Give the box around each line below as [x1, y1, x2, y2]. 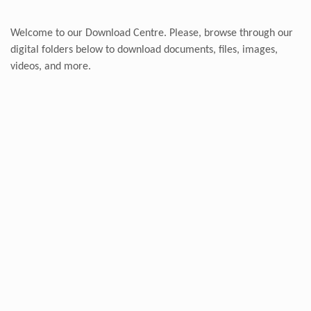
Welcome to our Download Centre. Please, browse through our [10, 27, 293, 39]
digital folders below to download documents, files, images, [10, 44, 278, 56]
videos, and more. [10, 60, 91, 72]
